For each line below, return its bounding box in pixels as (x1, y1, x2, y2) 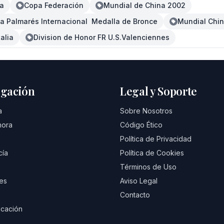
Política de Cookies (120, 148, 184, 157)
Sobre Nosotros (120, 106, 172, 115)
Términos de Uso (120, 162, 176, 171)
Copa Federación (24, 1, 83, 9)
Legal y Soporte (120, 83, 197, 98)
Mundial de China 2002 (103, 1, 185, 9)
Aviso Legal (120, 176, 157, 185)
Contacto (120, 190, 150, 199)
